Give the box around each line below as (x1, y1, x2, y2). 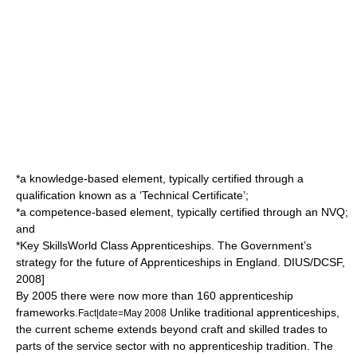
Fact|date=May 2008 (78, 308, 167, 318)
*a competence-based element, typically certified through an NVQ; (16, 206, 348, 218)
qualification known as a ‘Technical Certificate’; (16, 189, 249, 202)
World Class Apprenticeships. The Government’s (68, 239, 312, 252)
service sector (76, 339, 147, 352)
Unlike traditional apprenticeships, (167, 306, 339, 319)
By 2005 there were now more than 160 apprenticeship (16, 289, 293, 302)
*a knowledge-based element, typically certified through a (16, 172, 304, 185)
